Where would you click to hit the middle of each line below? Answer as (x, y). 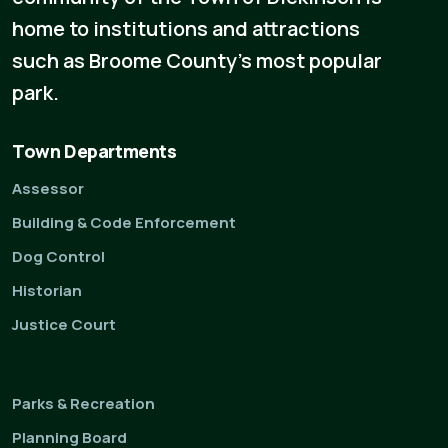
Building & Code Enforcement (124, 223)
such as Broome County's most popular (197, 61)
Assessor (48, 189)
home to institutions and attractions (186, 29)
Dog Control (58, 257)
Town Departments (94, 151)
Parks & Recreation (83, 404)
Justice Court (64, 325)
